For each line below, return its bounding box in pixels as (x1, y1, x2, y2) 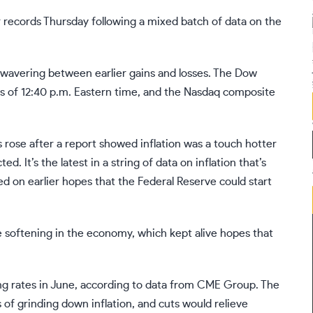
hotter (245, 138, 277, 150)
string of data (111, 157, 177, 169)
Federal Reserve (138, 176, 217, 188)
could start (217, 176, 272, 188)
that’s (236, 157, 266, 169)
